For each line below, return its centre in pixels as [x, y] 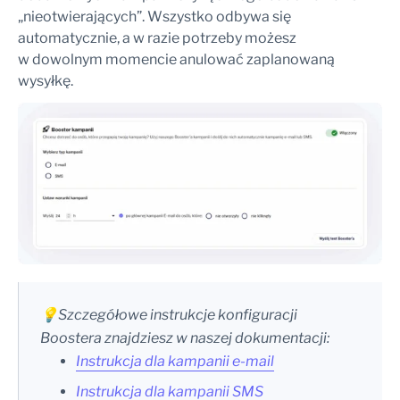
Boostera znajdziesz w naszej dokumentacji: [185, 338]
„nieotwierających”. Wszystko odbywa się [154, 17]
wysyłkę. [46, 81]
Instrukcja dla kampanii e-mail [175, 362]
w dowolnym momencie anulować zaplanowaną [176, 60]
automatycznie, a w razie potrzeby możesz [157, 38]
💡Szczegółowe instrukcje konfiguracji [169, 315]
